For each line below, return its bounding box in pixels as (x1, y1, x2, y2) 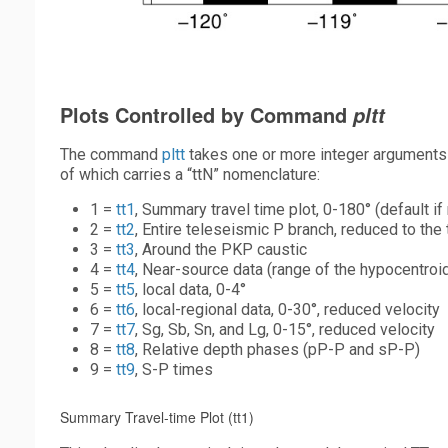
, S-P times (135, 360, 213, 380)
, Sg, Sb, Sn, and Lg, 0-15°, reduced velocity (135, 320, 435, 340)
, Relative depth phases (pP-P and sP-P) (135, 340, 420, 360)
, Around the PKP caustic (135, 240, 307, 260)
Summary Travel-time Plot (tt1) (60, 407, 254, 428)
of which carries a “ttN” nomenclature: (60, 165, 320, 185)
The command (60, 145, 162, 165)
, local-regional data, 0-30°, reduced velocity (135, 300, 440, 320)
